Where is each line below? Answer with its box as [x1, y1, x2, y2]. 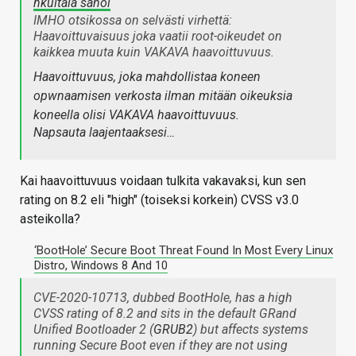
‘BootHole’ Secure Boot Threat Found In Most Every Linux [34, 243, 333, 258]
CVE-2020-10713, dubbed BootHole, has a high [33, 290, 292, 306]
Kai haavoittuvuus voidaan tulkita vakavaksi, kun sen [20, 173, 306, 189]
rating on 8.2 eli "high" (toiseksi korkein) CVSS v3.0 [20, 192, 299, 208]
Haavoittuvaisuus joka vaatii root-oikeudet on [33, 29, 282, 44]
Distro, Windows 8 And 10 [34, 258, 168, 273]
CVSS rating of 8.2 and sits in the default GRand [33, 306, 296, 322]
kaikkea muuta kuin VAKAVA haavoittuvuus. [33, 44, 274, 60]
